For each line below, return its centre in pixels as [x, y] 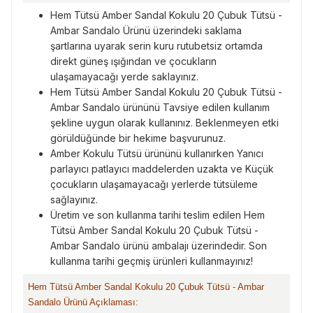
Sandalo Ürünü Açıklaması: [83, 302]
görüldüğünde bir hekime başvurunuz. [138, 138]
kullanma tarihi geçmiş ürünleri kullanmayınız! [152, 261]
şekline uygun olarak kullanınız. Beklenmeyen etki [165, 123]
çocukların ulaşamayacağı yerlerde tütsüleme [154, 184]
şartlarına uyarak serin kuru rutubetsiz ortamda [156, 46]
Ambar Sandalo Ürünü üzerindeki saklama [146, 30]
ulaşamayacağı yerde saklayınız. [124, 77]
